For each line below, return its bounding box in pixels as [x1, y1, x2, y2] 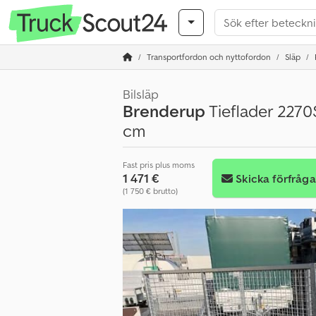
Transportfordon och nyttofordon [147, 51, 271, 62]
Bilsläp [123, 86, 159, 102]
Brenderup [123, 100, 205, 122]
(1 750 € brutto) [123, 186, 178, 196]
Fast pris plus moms [123, 159, 195, 170]
